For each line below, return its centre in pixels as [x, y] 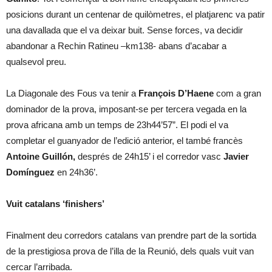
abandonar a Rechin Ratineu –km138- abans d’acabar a [116, 46]
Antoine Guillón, [42, 156]
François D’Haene [176, 93]
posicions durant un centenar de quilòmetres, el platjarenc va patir [135, 14]
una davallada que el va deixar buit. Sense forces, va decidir [124, 30]
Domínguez [30, 172]
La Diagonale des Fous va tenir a [72, 93]
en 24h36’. [76, 172]
